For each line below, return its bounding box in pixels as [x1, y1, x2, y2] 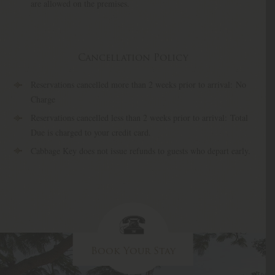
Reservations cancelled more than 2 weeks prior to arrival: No [30, 79, 246, 91]
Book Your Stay [90, 242, 176, 258]
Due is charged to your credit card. [30, 126, 151, 138]
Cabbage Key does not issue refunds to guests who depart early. [30, 144, 250, 157]
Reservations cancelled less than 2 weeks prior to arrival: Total [30, 111, 248, 123]
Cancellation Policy [77, 49, 188, 65]
